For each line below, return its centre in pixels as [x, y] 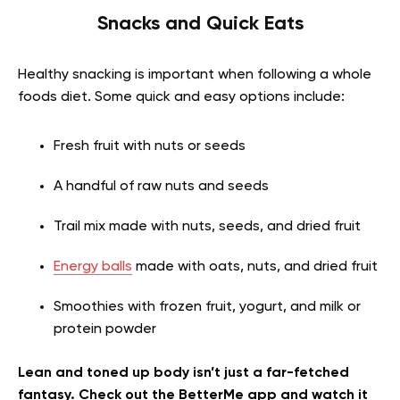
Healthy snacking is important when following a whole [195, 75]
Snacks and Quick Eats [200, 24]
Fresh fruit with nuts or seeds [150, 146]
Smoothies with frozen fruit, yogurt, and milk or [207, 307]
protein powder [105, 329]
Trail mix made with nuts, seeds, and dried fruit [207, 226]
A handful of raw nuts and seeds [161, 186]
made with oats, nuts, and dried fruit [255, 267]
